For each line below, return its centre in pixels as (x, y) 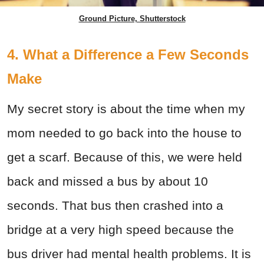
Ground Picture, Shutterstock (132, 18)
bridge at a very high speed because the (121, 229)
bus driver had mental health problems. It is (129, 253)
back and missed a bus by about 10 (108, 181)
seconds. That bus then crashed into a (115, 205)
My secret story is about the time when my (126, 108)
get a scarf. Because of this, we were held (125, 157)
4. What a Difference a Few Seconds (128, 54)
